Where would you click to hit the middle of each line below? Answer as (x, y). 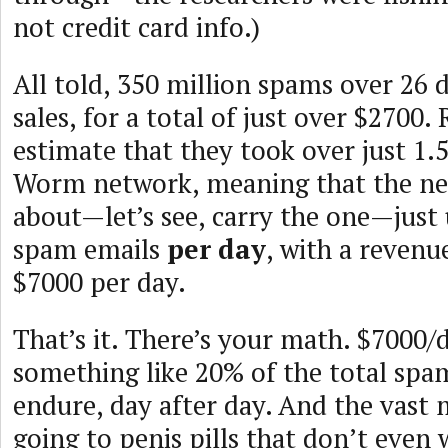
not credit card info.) (136, 27)
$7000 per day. (99, 282)
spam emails (90, 249)
